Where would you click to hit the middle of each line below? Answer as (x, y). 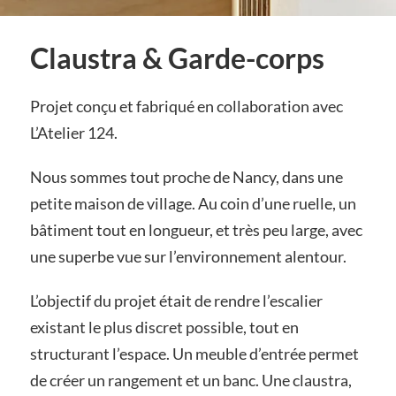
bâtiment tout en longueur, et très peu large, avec (196, 230)
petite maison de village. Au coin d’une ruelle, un (193, 204)
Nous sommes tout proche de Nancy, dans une (186, 177)
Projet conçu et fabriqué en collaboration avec (186, 107)
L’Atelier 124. (73, 133)
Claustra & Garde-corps (177, 59)
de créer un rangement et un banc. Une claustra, (190, 380)
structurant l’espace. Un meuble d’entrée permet (194, 354)
